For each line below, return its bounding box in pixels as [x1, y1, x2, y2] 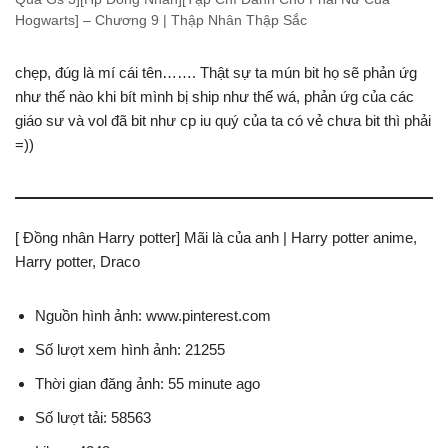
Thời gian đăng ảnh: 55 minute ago [35, 374, 260, 392]
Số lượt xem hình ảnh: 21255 [35, 340, 225, 358]
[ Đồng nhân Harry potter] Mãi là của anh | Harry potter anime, [15, 228, 417, 246]
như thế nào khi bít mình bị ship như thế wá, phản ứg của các [15, 87, 414, 105]
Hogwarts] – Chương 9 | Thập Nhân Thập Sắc [15, 12, 307, 28]
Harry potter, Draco [15, 252, 140, 270]
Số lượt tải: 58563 [35, 408, 151, 426]
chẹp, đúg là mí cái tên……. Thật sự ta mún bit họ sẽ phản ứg [15, 63, 417, 81]
